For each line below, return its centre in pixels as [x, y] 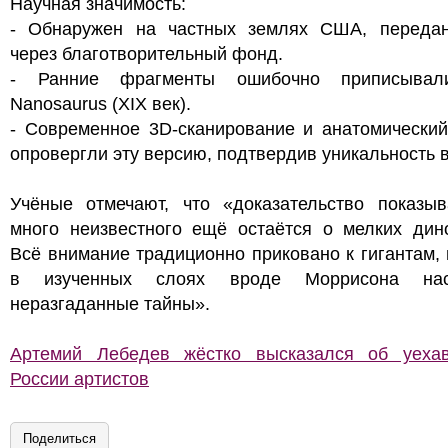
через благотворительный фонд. [146, 54]
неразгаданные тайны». [110, 304]
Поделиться [59, 438]
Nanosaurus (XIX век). [100, 104]
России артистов [79, 379]
